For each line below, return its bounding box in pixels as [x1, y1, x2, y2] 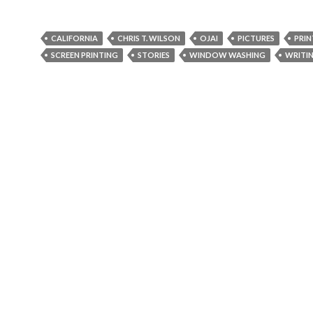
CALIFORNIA [51, 34, 98, 43]
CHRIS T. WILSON [117, 34, 180, 43]
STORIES [138, 50, 170, 59]
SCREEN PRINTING [51, 50, 118, 59]
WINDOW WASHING [189, 50, 265, 59]
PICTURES [238, 34, 275, 43]
